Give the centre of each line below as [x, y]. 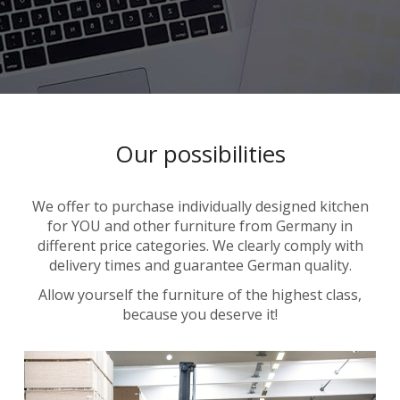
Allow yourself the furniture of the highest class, [200, 295]
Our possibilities [200, 154]
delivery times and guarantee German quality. [200, 266]
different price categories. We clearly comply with [200, 246]
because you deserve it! [200, 315]
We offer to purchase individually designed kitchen [200, 207]
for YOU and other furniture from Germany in [200, 226]
